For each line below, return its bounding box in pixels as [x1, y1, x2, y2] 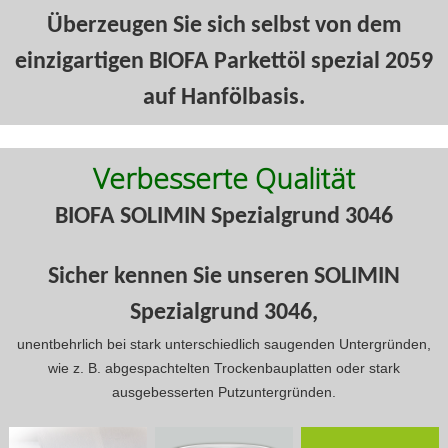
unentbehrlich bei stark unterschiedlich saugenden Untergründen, [17, 335, 431, 352]
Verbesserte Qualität [93, 158, 355, 197]
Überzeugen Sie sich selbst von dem [46, 14, 402, 39]
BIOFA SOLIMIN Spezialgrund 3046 [55, 204, 393, 229]
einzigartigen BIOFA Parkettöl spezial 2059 [15, 50, 433, 75]
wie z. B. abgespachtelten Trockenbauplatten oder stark [48, 359, 400, 376]
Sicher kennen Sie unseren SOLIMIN [48, 264, 400, 289]
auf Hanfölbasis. [143, 86, 305, 111]
